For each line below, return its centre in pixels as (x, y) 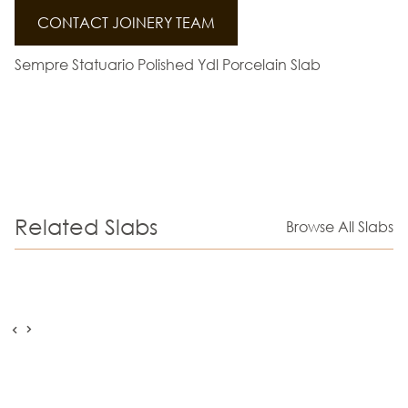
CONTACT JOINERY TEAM (126, 23)
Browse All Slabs (340, 226)
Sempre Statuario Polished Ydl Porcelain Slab (168, 65)
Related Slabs (86, 226)
